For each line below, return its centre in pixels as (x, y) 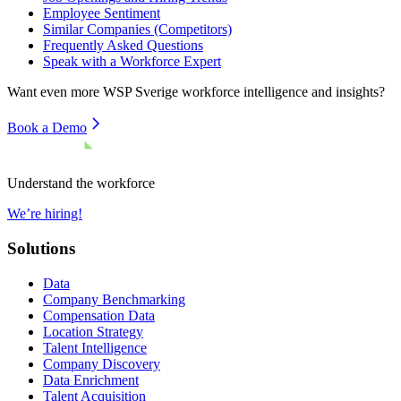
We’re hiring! (45, 214)
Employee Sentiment (102, 13)
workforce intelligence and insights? (282, 92)
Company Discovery (102, 363)
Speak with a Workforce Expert (132, 62)
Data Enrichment (91, 380)
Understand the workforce (81, 183)
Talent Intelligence (95, 347)
